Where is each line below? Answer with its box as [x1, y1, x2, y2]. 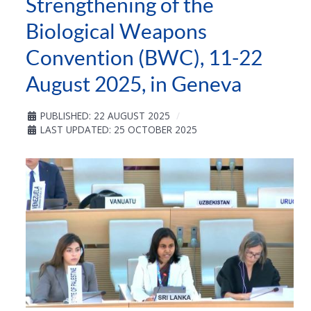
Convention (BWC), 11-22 [26, 45, 262, 69]
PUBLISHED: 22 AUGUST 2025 [40, 108, 170, 122]
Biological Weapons [26, 19, 207, 43]
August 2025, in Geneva [26, 72, 242, 96]
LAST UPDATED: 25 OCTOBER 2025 [40, 122, 197, 136]
